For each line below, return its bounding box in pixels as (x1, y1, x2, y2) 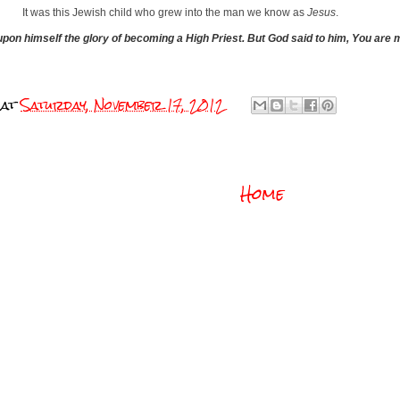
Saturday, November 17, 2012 (21, 90, 224, 119)
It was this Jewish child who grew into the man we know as (22, 6, 307, 19)
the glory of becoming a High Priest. (63, 32, 247, 45)
